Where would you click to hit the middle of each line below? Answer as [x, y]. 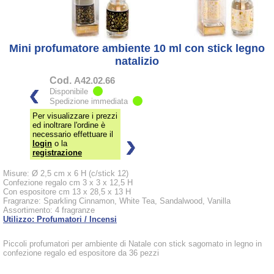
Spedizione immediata [91, 101]
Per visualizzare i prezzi [75, 116]
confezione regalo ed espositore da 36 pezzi [81, 253]
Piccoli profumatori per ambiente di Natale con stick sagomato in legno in [132, 243]
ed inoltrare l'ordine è [69, 125]
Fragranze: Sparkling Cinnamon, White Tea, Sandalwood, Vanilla [117, 201]
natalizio [137, 61]
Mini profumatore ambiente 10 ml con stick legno [137, 48]
